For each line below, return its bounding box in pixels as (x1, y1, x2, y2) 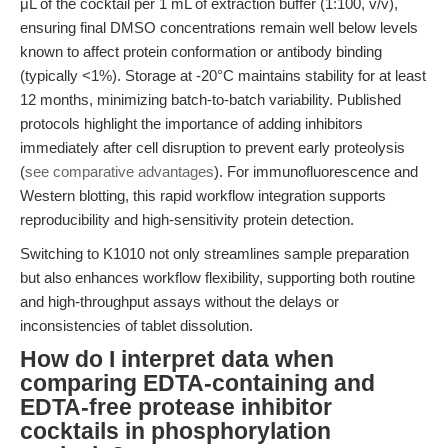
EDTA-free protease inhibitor (20, 395, 332, 420)
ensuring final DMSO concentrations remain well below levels (20, 19, 418, 36)
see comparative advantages (25, 163, 214, 180)
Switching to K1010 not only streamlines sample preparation (20, 245, 409, 262)
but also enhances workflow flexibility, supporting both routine (20, 269, 415, 286)
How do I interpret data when (20, 347, 334, 372)
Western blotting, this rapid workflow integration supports (20, 187, 386, 204)
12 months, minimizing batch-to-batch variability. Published (20, 91, 401, 108)
